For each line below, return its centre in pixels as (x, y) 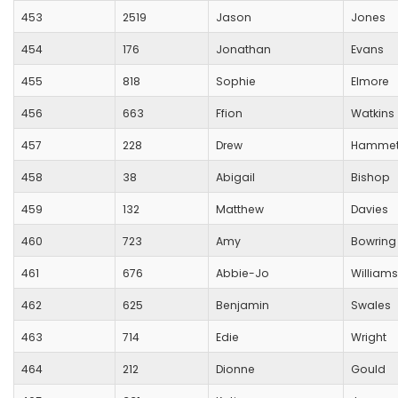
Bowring (374, 242)
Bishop (370, 178)
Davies (370, 210)
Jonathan (243, 50)
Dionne (235, 370)
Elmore (370, 82)
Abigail (235, 178)
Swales (371, 306)
